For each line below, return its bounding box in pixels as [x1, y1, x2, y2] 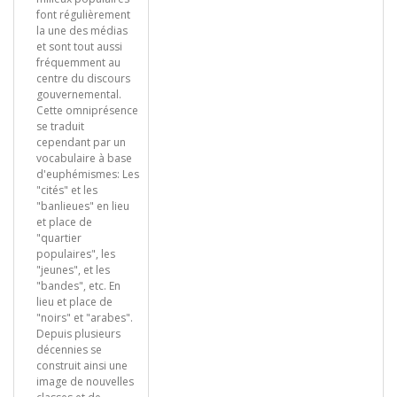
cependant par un [36, 135, 126, 150]
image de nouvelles [36, 374, 134, 389]
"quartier [36, 230, 82, 245]
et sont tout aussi [36, 39, 122, 54]
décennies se [36, 342, 102, 357]
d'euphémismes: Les [36, 167, 139, 182]
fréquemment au [36, 55, 121, 70]
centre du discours [36, 71, 130, 86]
